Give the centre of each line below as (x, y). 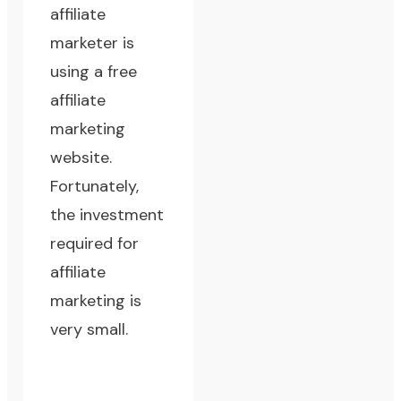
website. (81, 158)
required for (95, 244)
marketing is (96, 301)
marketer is (93, 43)
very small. (90, 330)
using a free (94, 72)
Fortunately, (95, 187)
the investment (107, 215)
